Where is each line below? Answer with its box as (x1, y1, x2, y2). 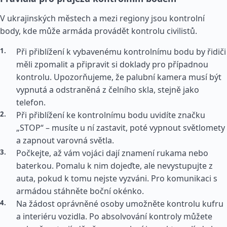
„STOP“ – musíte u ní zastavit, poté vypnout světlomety (16, 122, 225, 133)
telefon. (16, 97, 46, 108)
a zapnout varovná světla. (16, 135, 114, 146)
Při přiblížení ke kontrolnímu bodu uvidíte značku (16, 109, 205, 121)
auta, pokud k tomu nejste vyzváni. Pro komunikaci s (16, 173, 217, 184)
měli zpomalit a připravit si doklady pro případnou (16, 59, 208, 70)
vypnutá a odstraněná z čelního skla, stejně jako (16, 84, 199, 95)
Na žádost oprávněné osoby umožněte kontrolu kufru (16, 198, 223, 209)
